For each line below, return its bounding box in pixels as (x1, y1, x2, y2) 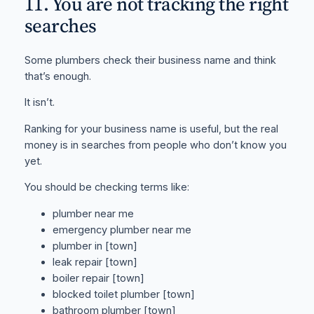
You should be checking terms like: (24, 181, 189, 194)
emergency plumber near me (52, 224, 191, 236)
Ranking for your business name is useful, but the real (24, 122, 278, 135)
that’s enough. (24, 69, 91, 83)
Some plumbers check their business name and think (24, 53, 276, 67)
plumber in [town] (52, 240, 137, 252)
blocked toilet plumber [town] (52, 288, 195, 301)
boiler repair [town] (52, 272, 144, 285)
